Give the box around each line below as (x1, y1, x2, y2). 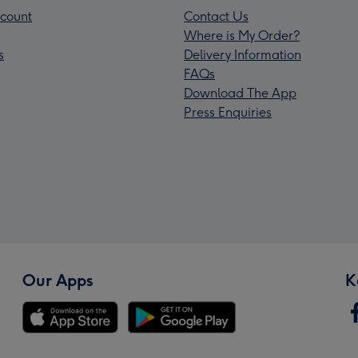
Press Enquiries (184, 105, 272, 121)
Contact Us (184, 9, 249, 25)
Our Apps (22, 271, 93, 291)
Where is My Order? (184, 28, 300, 44)
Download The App (184, 86, 296, 101)
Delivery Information (184, 47, 301, 63)
